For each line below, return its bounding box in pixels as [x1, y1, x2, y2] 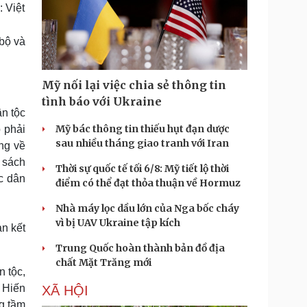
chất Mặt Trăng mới [56, 256, 151, 269]
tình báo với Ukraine [42, 95, 162, 108]
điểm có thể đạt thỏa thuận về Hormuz [56, 177, 241, 189]
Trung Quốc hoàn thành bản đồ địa [56, 242, 225, 254]
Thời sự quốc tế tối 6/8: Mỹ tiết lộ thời [56, 162, 229, 175]
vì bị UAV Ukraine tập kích [56, 217, 180, 229]
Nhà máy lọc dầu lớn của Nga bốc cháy [56, 202, 239, 214]
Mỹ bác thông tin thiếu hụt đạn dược [56, 123, 230, 135]
